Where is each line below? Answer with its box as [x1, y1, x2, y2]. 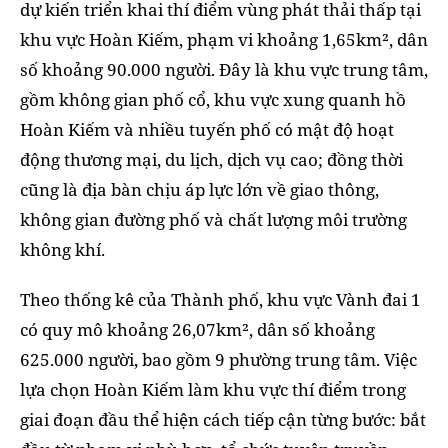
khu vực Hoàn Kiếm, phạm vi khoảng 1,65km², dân [20, 28, 428, 52]
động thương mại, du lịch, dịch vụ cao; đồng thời [20, 148, 403, 172]
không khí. [20, 238, 105, 262]
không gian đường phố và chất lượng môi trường [20, 208, 407, 232]
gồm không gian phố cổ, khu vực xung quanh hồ [20, 88, 406, 112]
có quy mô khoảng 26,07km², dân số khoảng [20, 318, 375, 342]
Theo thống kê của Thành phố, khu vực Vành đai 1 [20, 288, 421, 312]
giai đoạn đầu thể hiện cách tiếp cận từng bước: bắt [20, 408, 426, 432]
